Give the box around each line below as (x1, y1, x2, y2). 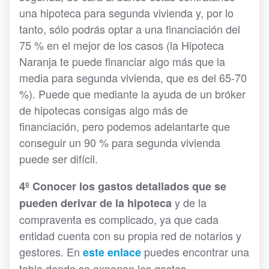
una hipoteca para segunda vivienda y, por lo (19, 5, 234, 21)
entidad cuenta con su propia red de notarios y (19, 228, 241, 244)
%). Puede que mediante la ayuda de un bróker (19, 86, 246, 102)
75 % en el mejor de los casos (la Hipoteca (19, 37, 224, 53)
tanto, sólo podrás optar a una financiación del (19, 21, 240, 37)
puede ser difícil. (19, 151, 98, 167)
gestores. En (19, 244, 83, 260)
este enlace (83, 244, 141, 261)
